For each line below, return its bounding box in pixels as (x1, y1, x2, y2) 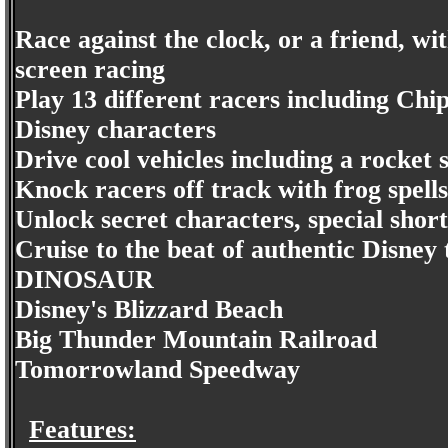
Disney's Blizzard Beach (15, 295, 283, 324)
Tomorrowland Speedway (15, 355, 300, 384)
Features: (29, 415, 136, 444)
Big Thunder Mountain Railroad (15, 325, 377, 354)
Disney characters (15, 115, 216, 144)
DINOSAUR (15, 265, 154, 294)
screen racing (15, 55, 165, 84)
